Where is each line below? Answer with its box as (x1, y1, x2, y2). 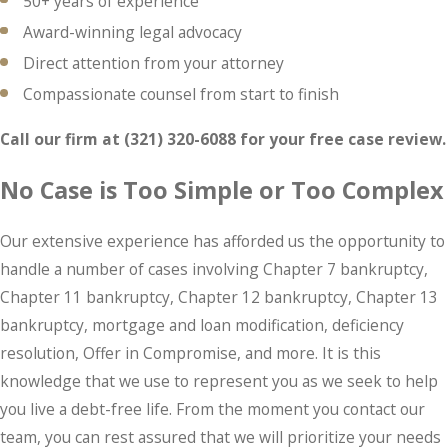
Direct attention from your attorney (23, 52, 285, 75)
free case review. (309, 128, 446, 151)
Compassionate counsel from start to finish (23, 83, 340, 106)
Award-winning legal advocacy (23, 21, 243, 44)
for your (236, 128, 305, 151)
